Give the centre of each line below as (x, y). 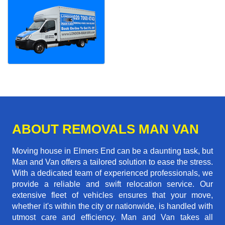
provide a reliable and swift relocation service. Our (113, 184)
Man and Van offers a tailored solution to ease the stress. (113, 162)
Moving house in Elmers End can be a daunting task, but (113, 151)
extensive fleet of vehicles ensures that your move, (113, 195)
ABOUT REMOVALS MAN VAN (105, 129)
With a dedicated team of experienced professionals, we (113, 173)
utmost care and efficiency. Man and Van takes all (113, 217)
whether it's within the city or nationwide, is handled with (113, 206)
